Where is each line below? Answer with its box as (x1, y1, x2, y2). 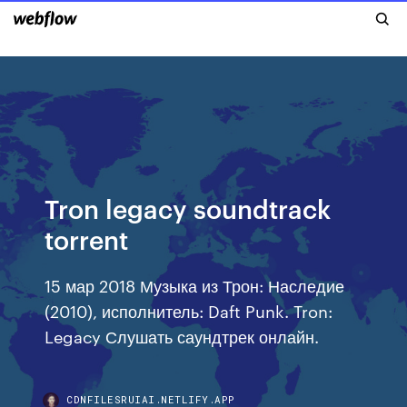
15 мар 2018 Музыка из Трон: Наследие (45, 273, 345, 296)
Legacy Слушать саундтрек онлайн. (45, 324, 320, 347)
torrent (45, 222, 129, 255)
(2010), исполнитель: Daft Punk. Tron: (45, 299, 333, 322)
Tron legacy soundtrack (45, 191, 332, 224)
